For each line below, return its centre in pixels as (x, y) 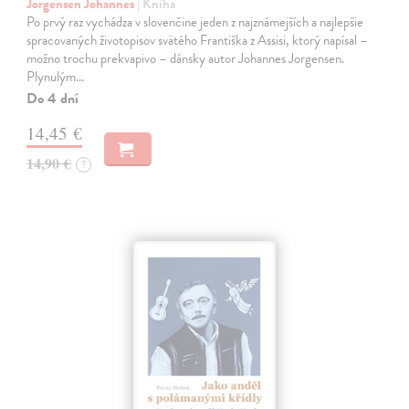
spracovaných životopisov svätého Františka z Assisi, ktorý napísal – (198, 40)
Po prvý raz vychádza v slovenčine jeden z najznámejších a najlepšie (195, 21)
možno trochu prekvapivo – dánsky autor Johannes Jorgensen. (186, 58)
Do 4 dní (53, 98)
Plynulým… (56, 76)
